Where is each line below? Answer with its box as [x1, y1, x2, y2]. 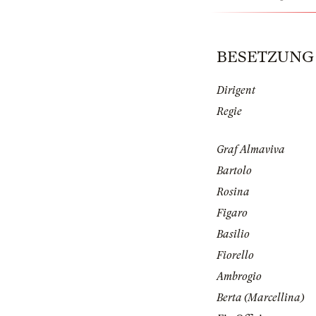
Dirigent [217, 84, 255, 97]
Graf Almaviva [217, 143, 285, 157]
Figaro [217, 207, 248, 220]
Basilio [217, 228, 250, 241]
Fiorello [217, 249, 254, 262]
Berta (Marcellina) [217, 291, 304, 305]
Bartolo [217, 164, 252, 178]
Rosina [217, 186, 250, 199]
